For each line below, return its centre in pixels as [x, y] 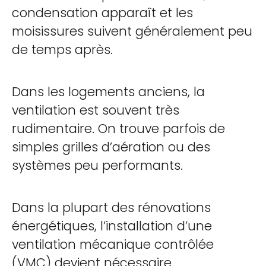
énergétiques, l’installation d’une [112, 226]
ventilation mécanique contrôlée [113, 244]
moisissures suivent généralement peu [132, 31]
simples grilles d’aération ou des [111, 147]
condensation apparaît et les [102, 13]
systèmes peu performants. [97, 165]
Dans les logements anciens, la [108, 92]
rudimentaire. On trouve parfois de [118, 129]
